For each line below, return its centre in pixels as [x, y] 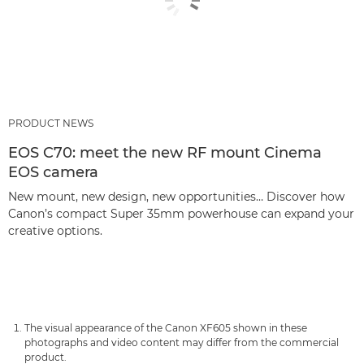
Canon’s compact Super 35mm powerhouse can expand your [181, 213]
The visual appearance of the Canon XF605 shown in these [166, 327]
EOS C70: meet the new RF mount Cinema [165, 152]
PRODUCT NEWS [51, 123]
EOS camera [53, 172]
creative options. [55, 230]
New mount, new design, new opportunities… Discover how [176, 196]
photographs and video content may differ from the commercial [182, 342]
